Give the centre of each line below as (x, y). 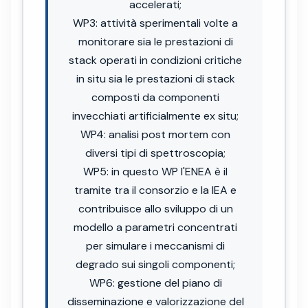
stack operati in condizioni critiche (155, 60)
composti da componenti (155, 97)
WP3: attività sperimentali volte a (155, 23)
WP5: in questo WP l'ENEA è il (155, 171)
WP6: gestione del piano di (155, 283)
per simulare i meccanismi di (155, 245)
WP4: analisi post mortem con (155, 134)
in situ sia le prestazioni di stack (155, 78)
